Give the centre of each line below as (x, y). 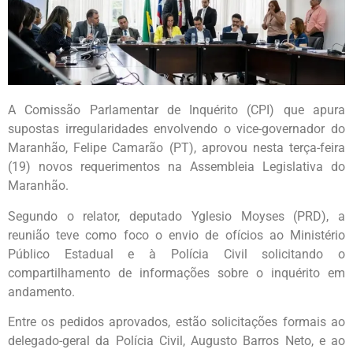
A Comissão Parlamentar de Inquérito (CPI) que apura (176, 110)
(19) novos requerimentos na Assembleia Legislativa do (176, 167)
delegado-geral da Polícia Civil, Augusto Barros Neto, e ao (176, 341)
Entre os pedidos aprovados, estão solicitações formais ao (176, 322)
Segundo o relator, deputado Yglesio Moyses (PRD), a (176, 216)
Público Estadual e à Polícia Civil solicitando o (176, 254)
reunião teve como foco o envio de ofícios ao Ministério (176, 235)
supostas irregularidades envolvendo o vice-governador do (176, 129)
